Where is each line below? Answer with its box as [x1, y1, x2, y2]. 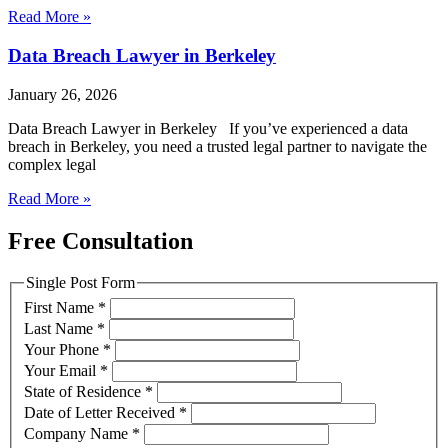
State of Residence [24, 383, 145, 401]
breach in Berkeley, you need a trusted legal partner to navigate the [8, 137, 427, 155]
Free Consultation [8, 227, 193, 254]
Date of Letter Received [24, 404, 179, 422]
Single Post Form [26, 274, 135, 292]
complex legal [8, 155, 96, 173]
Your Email [24, 362, 100, 380]
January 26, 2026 [8, 85, 117, 103]
